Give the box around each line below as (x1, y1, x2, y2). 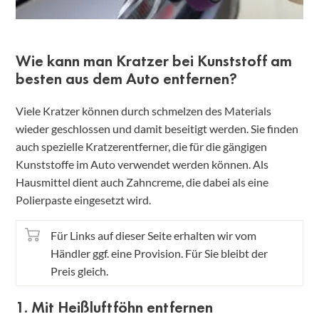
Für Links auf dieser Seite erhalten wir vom (51, 229, 256, 243)
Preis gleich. (51, 264, 108, 278)
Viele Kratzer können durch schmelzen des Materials (16, 104, 271, 118)
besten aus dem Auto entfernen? (16, 68, 237, 90)
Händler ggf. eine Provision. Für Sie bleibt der (51, 246, 268, 261)
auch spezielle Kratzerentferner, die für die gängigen (16, 140, 267, 154)
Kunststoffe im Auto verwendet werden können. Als (16, 157, 268, 172)
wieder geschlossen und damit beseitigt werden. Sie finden (16, 122, 298, 136)
